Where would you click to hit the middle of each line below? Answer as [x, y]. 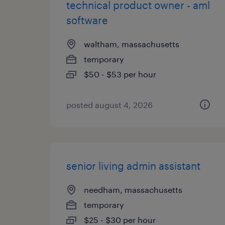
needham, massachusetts [133, 190]
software [87, 20]
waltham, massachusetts [132, 44]
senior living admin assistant [133, 166]
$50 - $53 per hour [120, 74]
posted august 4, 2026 [109, 105]
